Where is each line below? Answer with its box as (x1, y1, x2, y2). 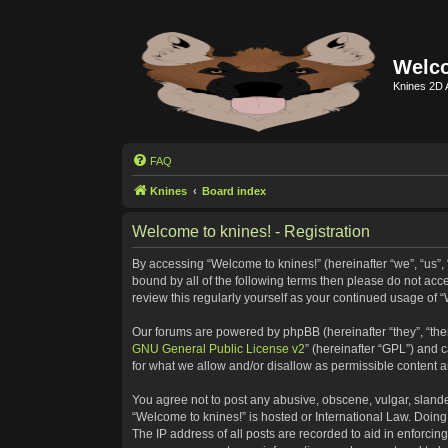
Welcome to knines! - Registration (132, 223, 370, 240)
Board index (202, 185, 266, 197)
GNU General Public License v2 (132, 342, 305, 356)
